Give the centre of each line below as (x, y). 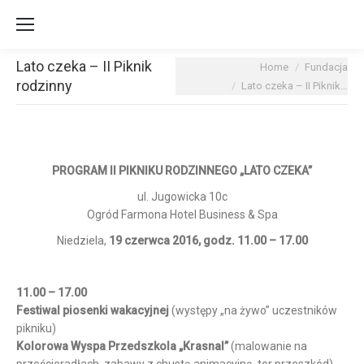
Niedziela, (82, 240)
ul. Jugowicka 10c (182, 197)
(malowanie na (268, 346)
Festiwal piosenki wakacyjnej (93, 310)
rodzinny (44, 86)
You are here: (210, 67)
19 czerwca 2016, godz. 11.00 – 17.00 (208, 240)
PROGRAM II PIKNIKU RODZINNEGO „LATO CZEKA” (182, 171)
